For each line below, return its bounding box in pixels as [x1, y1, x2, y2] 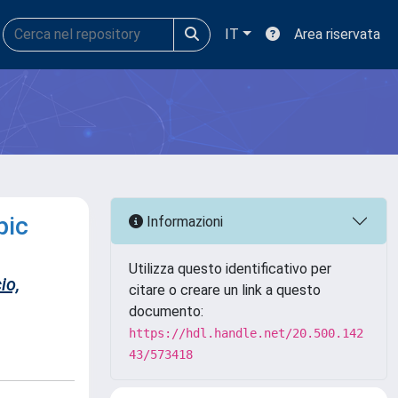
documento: [129, 303, 203, 320]
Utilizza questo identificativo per [129, 260, 331, 277]
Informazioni [143, 212, 223, 230]
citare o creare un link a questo [129, 282, 321, 298]
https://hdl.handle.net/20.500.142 [129, 326, 363, 340]
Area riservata [294, 26, 380, 43]
